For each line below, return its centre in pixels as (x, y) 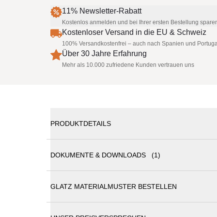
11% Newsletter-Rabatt (102, 11)
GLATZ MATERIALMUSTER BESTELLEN (114, 186)
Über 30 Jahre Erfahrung (104, 54)
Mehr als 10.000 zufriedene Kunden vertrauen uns (128, 65)
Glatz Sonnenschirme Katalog (131, 192)
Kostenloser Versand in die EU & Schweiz (134, 32)
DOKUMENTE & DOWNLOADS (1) (105, 155)
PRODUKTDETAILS (81, 123)
